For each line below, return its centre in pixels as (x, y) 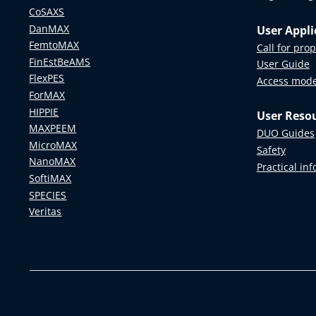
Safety (271, 150)
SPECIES (48, 195)
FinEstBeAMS (60, 61)
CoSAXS (47, 12)
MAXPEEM (53, 128)
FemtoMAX (54, 45)
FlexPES (47, 78)
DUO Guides (285, 133)
